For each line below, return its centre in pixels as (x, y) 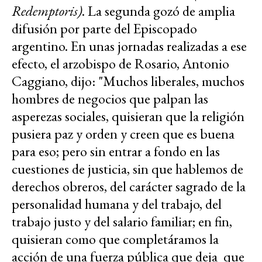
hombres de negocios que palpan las (110, 99)
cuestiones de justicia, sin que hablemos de (127, 169)
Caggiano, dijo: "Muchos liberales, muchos (128, 81)
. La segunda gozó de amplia (158, 11)
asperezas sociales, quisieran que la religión (128, 116)
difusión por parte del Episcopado (104, 29)
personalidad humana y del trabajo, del (117, 204)
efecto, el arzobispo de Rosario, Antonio (120, 64)
